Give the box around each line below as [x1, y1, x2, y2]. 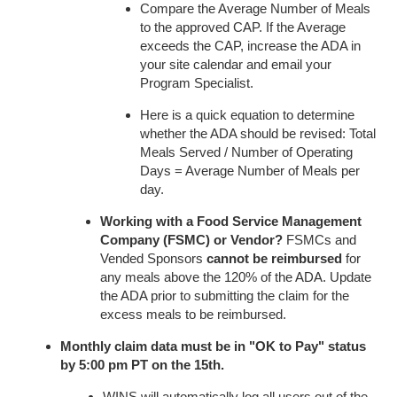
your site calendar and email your [140, 56, 331, 72]
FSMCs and [283, 231, 356, 247]
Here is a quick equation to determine [140, 106, 354, 122]
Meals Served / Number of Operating [140, 144, 353, 160]
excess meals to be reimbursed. [100, 306, 286, 322]
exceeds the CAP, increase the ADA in [140, 37, 361, 53]
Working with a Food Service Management [100, 213, 362, 229]
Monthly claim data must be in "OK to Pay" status [60, 338, 366, 354]
